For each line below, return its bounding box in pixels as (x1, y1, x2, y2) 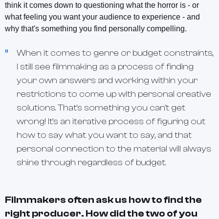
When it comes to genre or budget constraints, (17, 48, 213, 59)
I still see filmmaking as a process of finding (17, 62, 194, 72)
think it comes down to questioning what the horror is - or (5, 1, 199, 10)
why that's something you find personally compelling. (5, 24, 187, 33)
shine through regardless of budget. (17, 157, 166, 168)
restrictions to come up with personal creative (17, 89, 211, 100)
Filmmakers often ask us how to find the (5, 194, 202, 206)
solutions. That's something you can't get (17, 103, 185, 113)
